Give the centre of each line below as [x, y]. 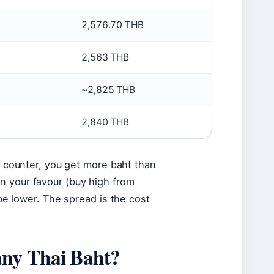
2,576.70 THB [113, 25]
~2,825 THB [108, 90]
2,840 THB [106, 122]
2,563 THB [106, 57]
